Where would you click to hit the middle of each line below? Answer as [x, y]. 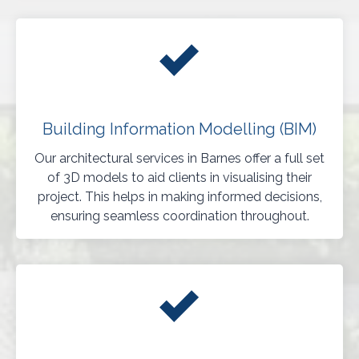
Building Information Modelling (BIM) [179, 129]
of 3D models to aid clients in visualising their [179, 178]
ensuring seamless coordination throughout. [179, 216]
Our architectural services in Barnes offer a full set [179, 159]
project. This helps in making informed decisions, [179, 197]
